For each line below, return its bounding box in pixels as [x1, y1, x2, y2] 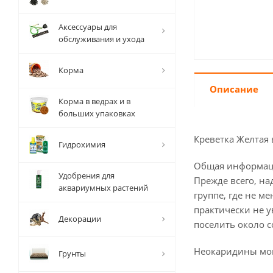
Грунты [58, 248, 86, 259]
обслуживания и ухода [58, 34, 144, 44]
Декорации [58, 213, 101, 224]
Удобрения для [58, 170, 115, 181]
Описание [210, 83, 258, 95]
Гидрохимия [58, 139, 105, 150]
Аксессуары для [58, 21, 117, 32]
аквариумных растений [58, 182, 148, 193]
